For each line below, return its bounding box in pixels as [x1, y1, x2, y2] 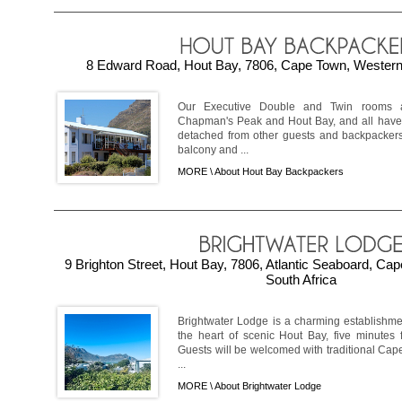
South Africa [265, 272, 336, 288]
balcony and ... [178, 144, 249, 157]
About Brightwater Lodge [214, 380, 321, 392]
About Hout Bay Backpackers [214, 166, 344, 178]
